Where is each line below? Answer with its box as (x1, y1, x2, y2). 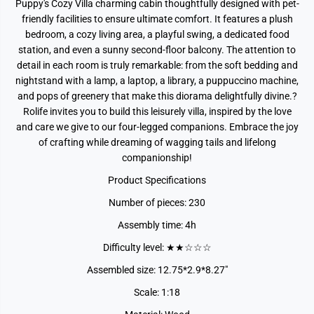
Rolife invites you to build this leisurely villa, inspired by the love (22, 106, 292, 117)
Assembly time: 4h (118, 219, 196, 231)
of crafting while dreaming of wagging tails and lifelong (38, 137, 276, 148)
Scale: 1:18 (134, 287, 180, 298)
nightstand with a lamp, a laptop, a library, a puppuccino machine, (15, 75, 299, 86)
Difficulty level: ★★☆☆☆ (102, 242, 212, 253)
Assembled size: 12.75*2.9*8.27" (86, 264, 228, 275)
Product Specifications (108, 175, 206, 186)
